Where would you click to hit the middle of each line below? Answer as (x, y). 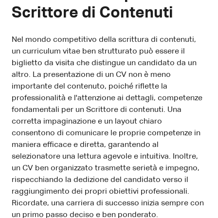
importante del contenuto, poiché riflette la (90, 87)
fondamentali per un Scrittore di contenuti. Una (97, 110)
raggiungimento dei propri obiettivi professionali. (100, 192)
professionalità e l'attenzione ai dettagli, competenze (107, 99)
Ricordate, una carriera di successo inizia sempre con (108, 204)
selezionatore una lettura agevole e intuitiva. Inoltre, (105, 157)
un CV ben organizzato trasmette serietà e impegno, (106, 169)
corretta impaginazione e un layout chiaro (87, 122)
